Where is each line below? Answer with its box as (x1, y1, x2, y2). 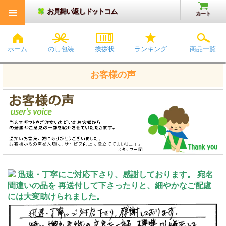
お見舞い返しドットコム (47, 8, 117, 15)
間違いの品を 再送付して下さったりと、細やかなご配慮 (8, 181, 211, 190)
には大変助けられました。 (8, 192, 104, 201)
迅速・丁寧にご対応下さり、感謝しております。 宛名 (18, 170, 213, 179)
